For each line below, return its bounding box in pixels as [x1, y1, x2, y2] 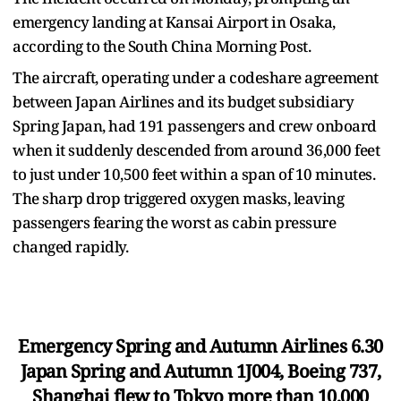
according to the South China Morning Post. [13, 35, 311, 56]
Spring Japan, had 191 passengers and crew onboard [13, 115, 377, 136]
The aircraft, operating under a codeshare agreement [13, 66, 379, 88]
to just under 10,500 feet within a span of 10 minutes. [13, 163, 375, 184]
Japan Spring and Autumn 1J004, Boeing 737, [20, 358, 381, 383]
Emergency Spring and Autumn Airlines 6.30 [18, 333, 383, 358]
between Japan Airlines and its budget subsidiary [13, 90, 354, 112]
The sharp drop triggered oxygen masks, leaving [13, 187, 344, 209]
